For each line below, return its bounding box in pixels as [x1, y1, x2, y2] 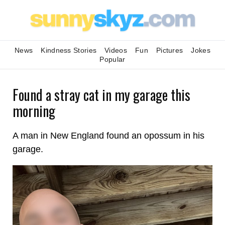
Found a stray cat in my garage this [13, 84, 190, 105]
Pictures [156, 46, 183, 54]
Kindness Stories [41, 46, 97, 54]
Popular [99, 55, 126, 63]
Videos [104, 46, 127, 54]
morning [13, 100, 55, 121]
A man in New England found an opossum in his [13, 131, 204, 141]
